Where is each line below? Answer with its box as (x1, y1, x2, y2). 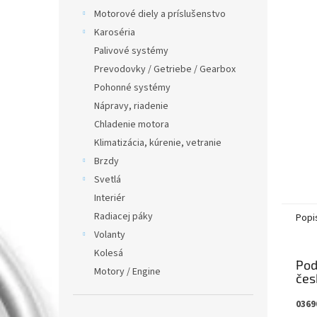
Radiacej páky (94, 209, 153, 224)
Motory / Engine (94, 265, 161, 279)
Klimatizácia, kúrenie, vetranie (94, 136, 221, 150)
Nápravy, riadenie (94, 99, 168, 113)
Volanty (94, 228, 125, 242)
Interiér (94, 191, 125, 205)
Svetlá (94, 173, 121, 187)
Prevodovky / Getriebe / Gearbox (94, 62, 236, 76)
